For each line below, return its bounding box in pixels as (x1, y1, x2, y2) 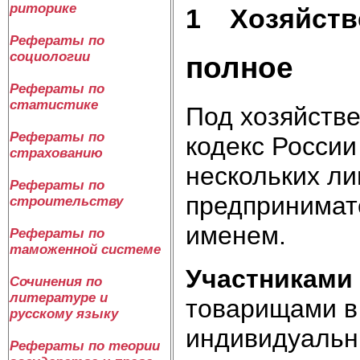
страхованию (10, 145, 103, 161)
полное (186, 51, 293, 84)
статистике (10, 97, 98, 112)
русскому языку (10, 306, 118, 321)
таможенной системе (10, 242, 161, 257)
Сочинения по (10, 274, 102, 289)
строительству (10, 194, 123, 209)
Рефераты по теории (10, 338, 160, 354)
